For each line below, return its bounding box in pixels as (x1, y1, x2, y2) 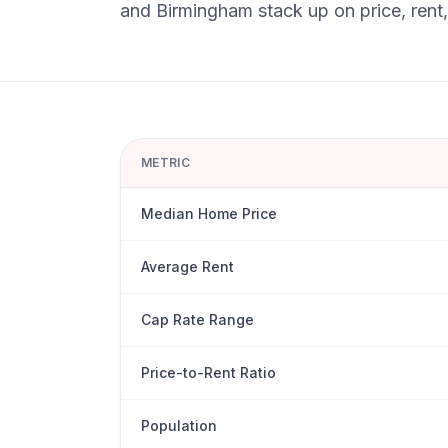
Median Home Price (141, 205, 277, 222)
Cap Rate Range (141, 311, 254, 328)
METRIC (141, 155, 190, 170)
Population (141, 417, 217, 434)
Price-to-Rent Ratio (141, 364, 276, 381)
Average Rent (141, 258, 234, 275)
